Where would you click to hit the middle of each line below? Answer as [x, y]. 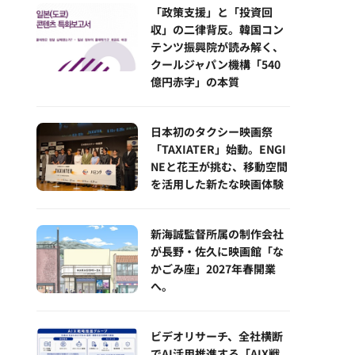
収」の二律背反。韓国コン [217, 30]
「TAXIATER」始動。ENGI [218, 149]
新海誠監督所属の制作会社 [217, 234]
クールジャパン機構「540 [216, 65]
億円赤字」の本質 [195, 82]
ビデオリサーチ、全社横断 [217, 336]
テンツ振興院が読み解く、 [217, 47]
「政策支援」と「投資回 [212, 12]
